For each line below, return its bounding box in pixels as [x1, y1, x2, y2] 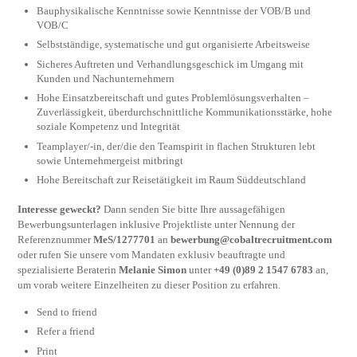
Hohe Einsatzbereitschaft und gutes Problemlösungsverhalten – [37, 92, 310, 104]
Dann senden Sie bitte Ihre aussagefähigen [101, 203, 286, 216]
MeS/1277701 [93, 233, 156, 246]
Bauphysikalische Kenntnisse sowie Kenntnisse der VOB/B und [37, 4, 312, 17]
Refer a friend [37, 325, 96, 338]
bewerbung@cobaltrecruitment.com [171, 233, 333, 246]
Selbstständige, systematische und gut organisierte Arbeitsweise [37, 38, 311, 51]
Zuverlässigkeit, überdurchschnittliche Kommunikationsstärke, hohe [37, 106, 333, 119]
